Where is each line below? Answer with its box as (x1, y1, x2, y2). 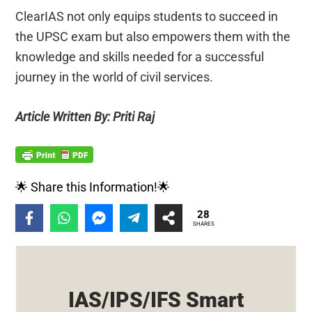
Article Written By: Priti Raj (15, 109, 155, 124)
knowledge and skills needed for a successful (15, 49, 265, 64)
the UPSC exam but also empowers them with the (15, 29, 291, 44)
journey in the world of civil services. (15, 69, 214, 84)
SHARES (192, 221, 214, 228)
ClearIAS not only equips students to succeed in (15, 8, 279, 24)
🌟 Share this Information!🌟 (15, 179, 171, 194)
